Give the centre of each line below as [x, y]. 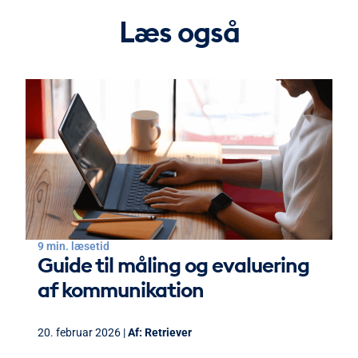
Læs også [179, 32]
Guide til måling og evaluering [173, 265]
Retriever [168, 332]
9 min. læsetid [74, 247]
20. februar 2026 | [83, 332]
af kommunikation [121, 290]
